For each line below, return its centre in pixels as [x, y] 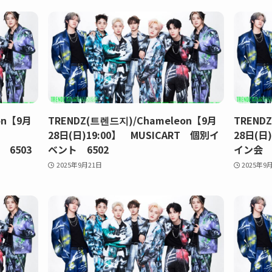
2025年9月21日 [80, 164]
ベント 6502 [79, 149]
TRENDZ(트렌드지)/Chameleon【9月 [133, 120]
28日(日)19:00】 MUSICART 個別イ [134, 134]
